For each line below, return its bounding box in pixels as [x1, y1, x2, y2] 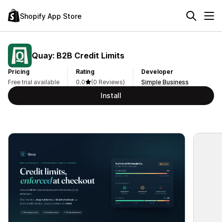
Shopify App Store [20, 11, 82, 20]
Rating [76, 68, 95, 75]
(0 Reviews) [91, 78, 125, 86]
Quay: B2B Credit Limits [32, 50, 124, 60]
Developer [141, 68, 173, 75]
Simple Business [141, 78, 189, 86]
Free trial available [8, 78, 59, 86]
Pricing [8, 68, 30, 75]
